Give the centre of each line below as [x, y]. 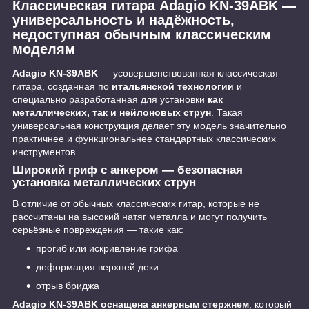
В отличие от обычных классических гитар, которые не [136, 204]
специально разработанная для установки [110, 100]
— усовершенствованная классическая [188, 73]
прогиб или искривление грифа [107, 249]
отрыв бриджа [68, 286]
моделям [44, 49]
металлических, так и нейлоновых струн [112, 113]
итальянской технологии [173, 87]
